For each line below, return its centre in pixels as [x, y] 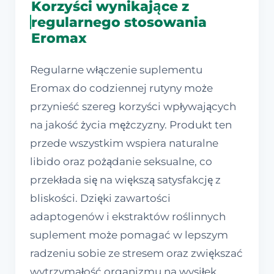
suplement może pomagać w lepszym [129, 235]
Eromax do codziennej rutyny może [121, 88]
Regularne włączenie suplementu [116, 70]
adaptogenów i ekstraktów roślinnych [128, 217]
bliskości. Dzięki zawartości [100, 198]
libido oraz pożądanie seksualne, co [121, 162]
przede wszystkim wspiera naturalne [124, 143]
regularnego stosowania [119, 22]
